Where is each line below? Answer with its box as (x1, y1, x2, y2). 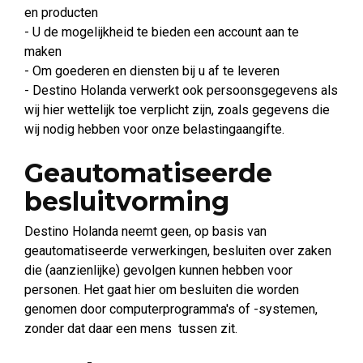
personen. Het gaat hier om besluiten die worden (24, 282, 299, 297)
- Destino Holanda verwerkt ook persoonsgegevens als (24, 83, 338, 98)
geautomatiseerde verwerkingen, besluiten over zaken (24, 243, 331, 258)
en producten (24, 5, 98, 20)
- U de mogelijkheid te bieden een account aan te (24, 24, 299, 40)
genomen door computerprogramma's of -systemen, (24, 301, 318, 317)
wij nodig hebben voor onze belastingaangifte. (24, 122, 284, 137)
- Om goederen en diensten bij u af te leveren (24, 63, 280, 79)
